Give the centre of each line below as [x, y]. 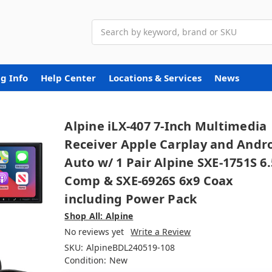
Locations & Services [155, 77]
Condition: [86, 260]
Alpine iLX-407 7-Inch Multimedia [166, 126]
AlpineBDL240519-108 [131, 247]
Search [105, 25]
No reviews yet [94, 231]
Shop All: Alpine [99, 216]
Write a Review [161, 231]
